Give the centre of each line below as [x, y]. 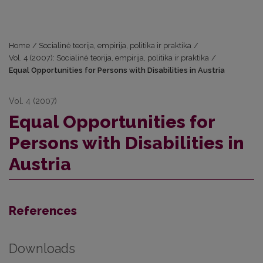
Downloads [42, 249]
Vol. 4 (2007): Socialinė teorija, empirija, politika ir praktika [109, 58]
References [43, 211]
